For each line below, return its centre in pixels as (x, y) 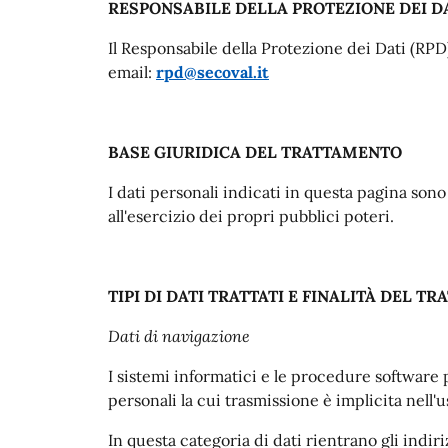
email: (132, 71)
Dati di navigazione (185, 335)
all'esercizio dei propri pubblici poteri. (251, 215)
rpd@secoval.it (212, 71)
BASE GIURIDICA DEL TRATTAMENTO (255, 151)
